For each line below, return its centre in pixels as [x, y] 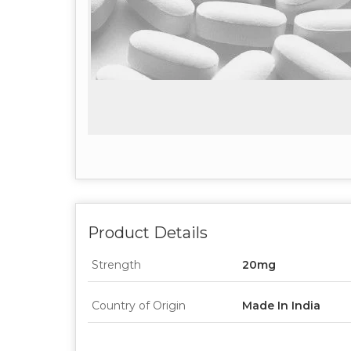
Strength [116, 264]
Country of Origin [139, 305]
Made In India [281, 305]
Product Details [148, 232]
